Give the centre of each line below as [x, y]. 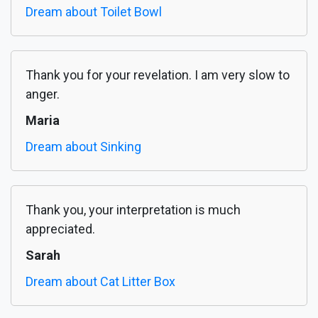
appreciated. [60, 229]
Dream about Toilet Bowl [94, 12]
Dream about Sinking [83, 147]
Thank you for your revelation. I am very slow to [158, 75]
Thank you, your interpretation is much [133, 210]
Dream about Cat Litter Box [100, 282]
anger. [43, 94]
